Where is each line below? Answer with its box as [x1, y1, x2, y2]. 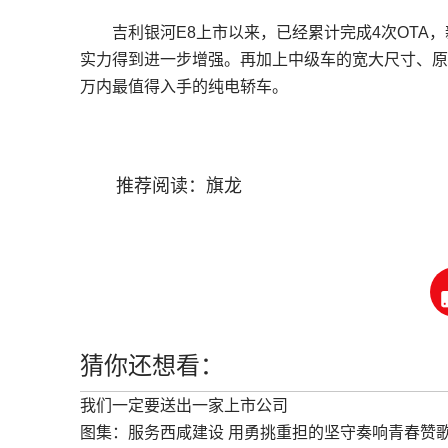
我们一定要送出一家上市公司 [80, 397, 288, 414]
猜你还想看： [80, 353, 224, 379]
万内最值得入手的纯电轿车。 [80, 78, 288, 95]
